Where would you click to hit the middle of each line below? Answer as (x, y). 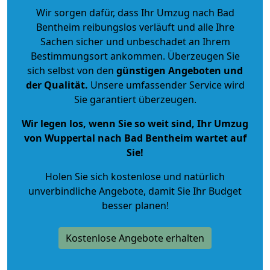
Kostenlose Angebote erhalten (135, 238)
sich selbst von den (71, 70)
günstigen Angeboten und (178, 70)
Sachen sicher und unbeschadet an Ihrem (135, 41)
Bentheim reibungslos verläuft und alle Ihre (135, 27)
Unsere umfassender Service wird (166, 85)
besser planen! (135, 205)
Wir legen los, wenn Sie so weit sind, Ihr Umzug (135, 123)
